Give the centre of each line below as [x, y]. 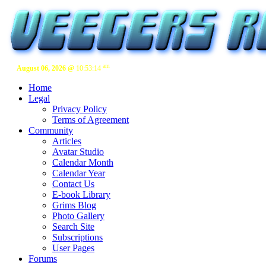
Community [51, 130]
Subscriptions [77, 237]
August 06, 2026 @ [45, 68]
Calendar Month [83, 162]
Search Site [73, 226]
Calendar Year [79, 173]
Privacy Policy [80, 109]
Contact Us [73, 183]
